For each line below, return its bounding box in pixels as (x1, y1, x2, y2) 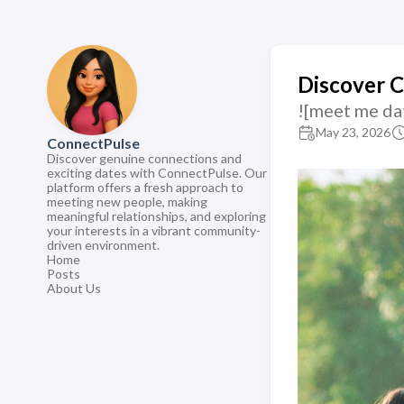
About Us (47, 280, 101, 296)
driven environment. (47, 237, 160, 252)
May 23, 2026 (316, 124, 390, 140)
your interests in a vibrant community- (47, 223, 261, 238)
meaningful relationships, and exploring (47, 208, 266, 224)
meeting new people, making (47, 194, 207, 209)
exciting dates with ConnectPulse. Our (47, 165, 267, 180)
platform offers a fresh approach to (47, 179, 243, 195)
